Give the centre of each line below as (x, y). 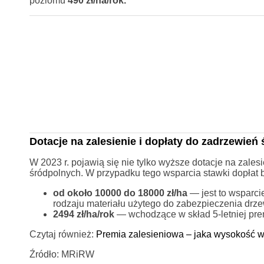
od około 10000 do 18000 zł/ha (120, 193)
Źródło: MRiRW (62, 254)
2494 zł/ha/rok (85, 214)
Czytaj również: (62, 234)
